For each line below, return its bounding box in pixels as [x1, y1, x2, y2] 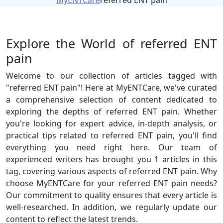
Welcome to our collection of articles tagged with [6, 70, 217, 81]
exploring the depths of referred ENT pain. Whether [6, 106, 217, 117]
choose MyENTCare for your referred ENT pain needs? [6, 178, 217, 189]
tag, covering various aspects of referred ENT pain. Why [6, 166, 217, 177]
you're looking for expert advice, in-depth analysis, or [6, 118, 217, 129]
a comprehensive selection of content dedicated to [6, 94, 217, 105]
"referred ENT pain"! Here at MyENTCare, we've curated [6, 82, 217, 93]
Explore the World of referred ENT [6, 35, 217, 52]
